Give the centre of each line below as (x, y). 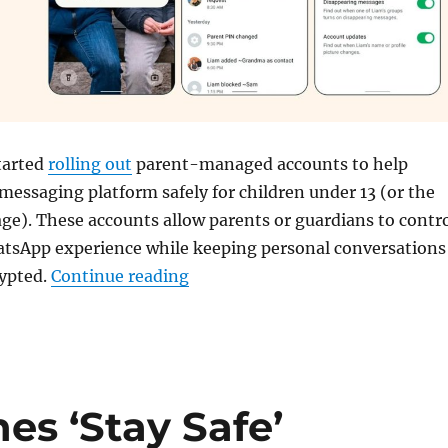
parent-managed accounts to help (269, 163)
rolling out (89, 163)
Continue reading (119, 275)
